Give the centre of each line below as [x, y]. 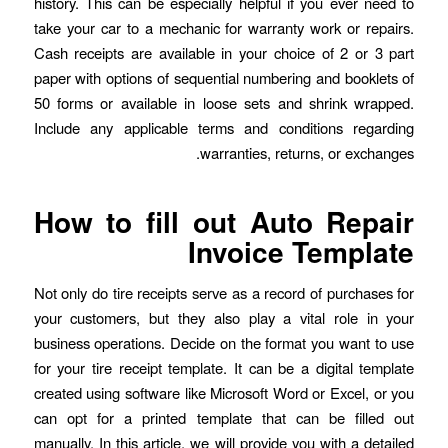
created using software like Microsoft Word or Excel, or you [224, 392]
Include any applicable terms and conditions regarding [224, 127]
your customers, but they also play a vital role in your [224, 317]
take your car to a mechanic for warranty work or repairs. [224, 27]
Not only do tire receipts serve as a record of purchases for [224, 292]
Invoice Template [301, 251]
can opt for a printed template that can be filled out [224, 417]
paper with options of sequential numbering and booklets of [224, 77]
